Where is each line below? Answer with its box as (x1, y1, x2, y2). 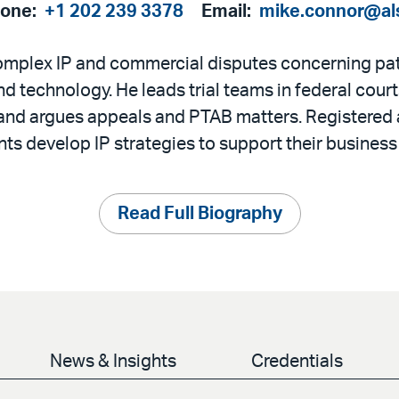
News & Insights (50, 353, 176, 371)
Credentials (251, 353, 343, 371)
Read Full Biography (117, 205, 282, 224)
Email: (201, 3, 255, 21)
